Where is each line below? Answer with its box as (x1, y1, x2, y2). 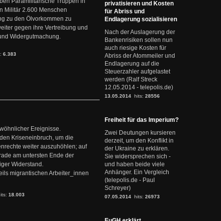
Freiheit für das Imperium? (105, 116, 179, 123)
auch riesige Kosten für (105, 44, 166, 51)
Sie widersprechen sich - (105, 153, 171, 160)
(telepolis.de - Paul (105, 177, 155, 184)
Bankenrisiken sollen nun (105, 37, 173, 43)
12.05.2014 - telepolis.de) (105, 84, 173, 91)
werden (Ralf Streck (105, 76, 157, 83)
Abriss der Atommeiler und (105, 52, 175, 59)
